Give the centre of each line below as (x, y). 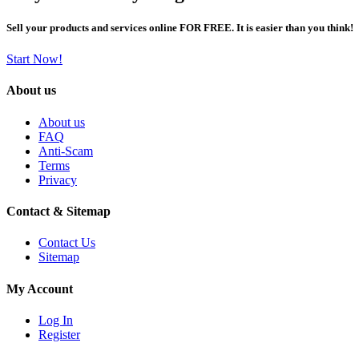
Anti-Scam (66, 151)
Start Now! (34, 59)
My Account (40, 288)
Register (59, 334)
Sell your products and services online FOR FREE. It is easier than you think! (180, 28)
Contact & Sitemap (58, 211)
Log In (56, 320)
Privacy (58, 179)
